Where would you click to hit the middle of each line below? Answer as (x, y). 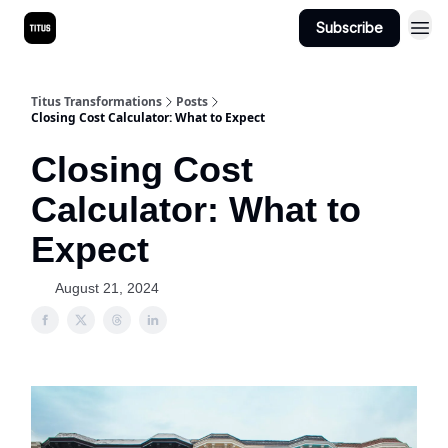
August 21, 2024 (107, 288)
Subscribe (349, 27)
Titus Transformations (96, 101)
